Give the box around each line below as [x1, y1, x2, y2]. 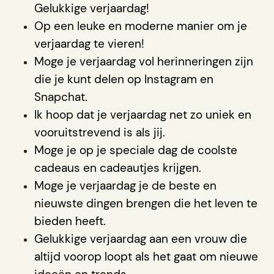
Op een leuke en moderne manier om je [34, 18, 247, 34]
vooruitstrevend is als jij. [34, 124, 165, 140]
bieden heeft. [34, 213, 106, 229]
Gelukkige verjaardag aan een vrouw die [34, 231, 247, 246]
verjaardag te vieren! [34, 35, 144, 51]
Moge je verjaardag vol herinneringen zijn [34, 53, 253, 69]
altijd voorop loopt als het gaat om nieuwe [34, 248, 258, 264]
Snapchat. [34, 89, 87, 105]
